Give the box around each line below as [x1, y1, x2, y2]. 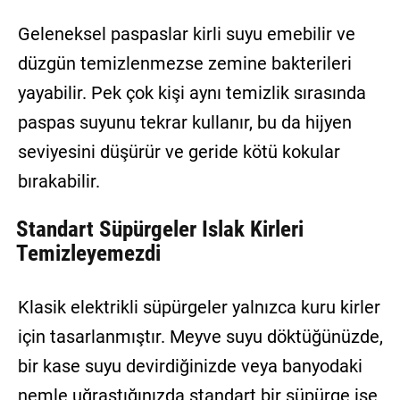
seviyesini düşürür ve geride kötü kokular [17, 140, 340, 162]
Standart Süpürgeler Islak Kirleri [15, 216, 304, 243]
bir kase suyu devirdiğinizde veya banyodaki [17, 354, 362, 377]
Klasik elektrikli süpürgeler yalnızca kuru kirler [17, 296, 380, 318]
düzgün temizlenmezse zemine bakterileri [17, 52, 352, 74]
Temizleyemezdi [15, 240, 161, 267]
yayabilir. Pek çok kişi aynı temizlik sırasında [17, 81, 366, 104]
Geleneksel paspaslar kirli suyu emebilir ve [17, 22, 355, 45]
